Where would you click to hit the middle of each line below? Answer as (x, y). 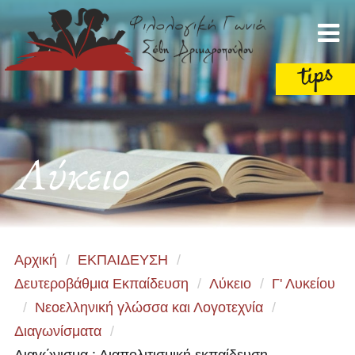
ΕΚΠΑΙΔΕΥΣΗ (123, 260)
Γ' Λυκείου (303, 284)
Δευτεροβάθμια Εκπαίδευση (101, 284)
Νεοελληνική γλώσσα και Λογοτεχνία (149, 307)
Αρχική (36, 260)
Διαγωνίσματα (58, 331)
